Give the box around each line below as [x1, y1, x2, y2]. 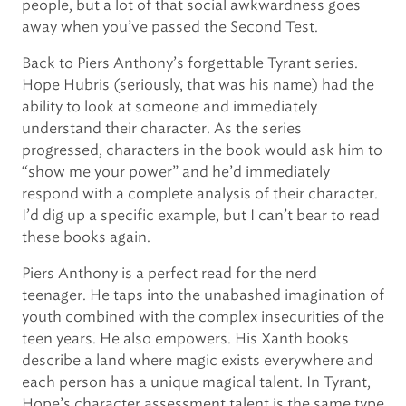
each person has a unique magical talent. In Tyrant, [22, 373, 371, 391]
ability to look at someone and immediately [22, 98, 317, 115]
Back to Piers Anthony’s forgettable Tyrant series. [22, 54, 358, 72]
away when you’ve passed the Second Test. [22, 18, 318, 35]
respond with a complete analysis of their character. [22, 185, 378, 202]
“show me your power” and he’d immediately [22, 163, 330, 180]
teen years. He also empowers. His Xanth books [22, 330, 349, 347]
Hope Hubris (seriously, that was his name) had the [22, 76, 374, 93]
